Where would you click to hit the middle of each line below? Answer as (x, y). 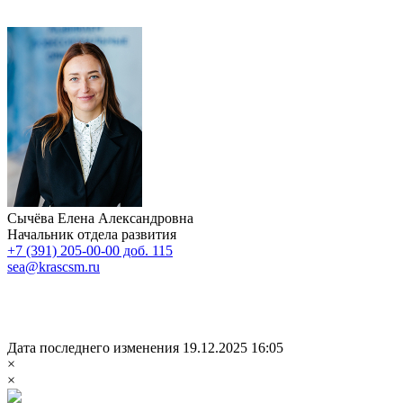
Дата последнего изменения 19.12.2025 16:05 (145, 347)
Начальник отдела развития (92, 234)
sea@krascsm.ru (54, 266)
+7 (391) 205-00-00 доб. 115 (90, 250)
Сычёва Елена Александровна (100, 218)
